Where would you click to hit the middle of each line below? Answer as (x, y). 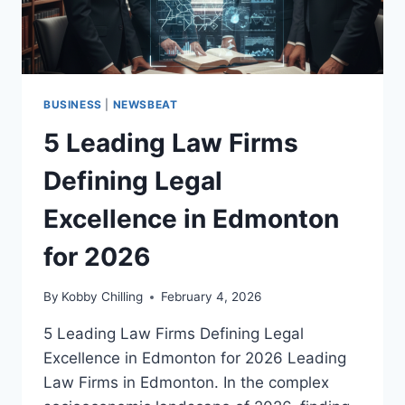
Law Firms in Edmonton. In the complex (186, 383)
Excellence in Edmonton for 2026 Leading (195, 358)
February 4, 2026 (212, 297)
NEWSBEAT (145, 104)
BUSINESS (73, 104)
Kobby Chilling (103, 297)
